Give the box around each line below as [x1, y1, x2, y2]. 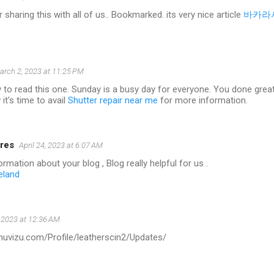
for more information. [158, 95, 248, 106]
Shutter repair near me [68, 95, 158, 106]
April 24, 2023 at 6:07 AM [19, 141, 103, 150]
